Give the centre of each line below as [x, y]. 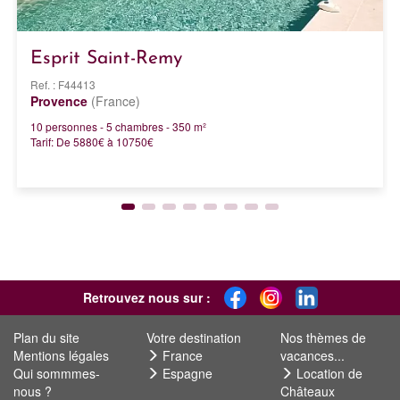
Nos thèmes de [323, 337]
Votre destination [194, 337]
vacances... [312, 355]
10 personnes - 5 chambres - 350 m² [118, 126]
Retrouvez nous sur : [146, 298]
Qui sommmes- [57, 373]
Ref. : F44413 [63, 84]
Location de [329, 373]
